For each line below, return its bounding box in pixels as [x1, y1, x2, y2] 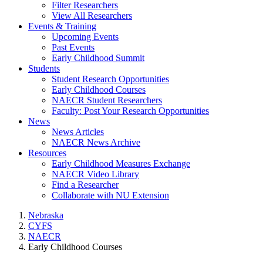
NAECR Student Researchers [52, 95, 162, 105]
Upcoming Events [52, 32, 119, 42]
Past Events [52, 42, 95, 52]
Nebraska [28, 210, 63, 220]
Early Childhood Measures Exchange [52, 159, 190, 168]
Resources [28, 148, 66, 158]
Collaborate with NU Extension [52, 190, 169, 200]
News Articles [52, 127, 104, 137]
